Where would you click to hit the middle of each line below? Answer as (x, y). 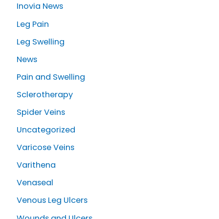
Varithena (36, 165)
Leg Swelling (41, 42)
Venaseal (35, 183)
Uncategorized (46, 130)
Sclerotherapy (45, 94)
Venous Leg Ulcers (52, 200)
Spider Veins (41, 112)
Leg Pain (33, 24)
